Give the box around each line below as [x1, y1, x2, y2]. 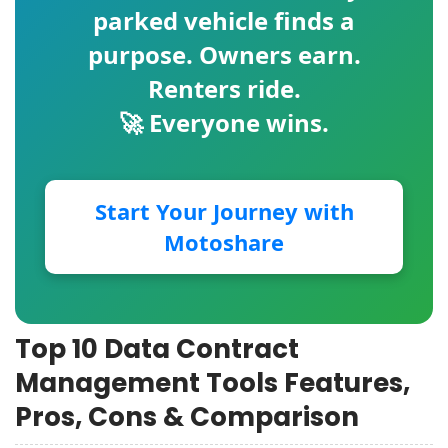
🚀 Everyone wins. [119, 106, 329, 139]
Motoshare [164, 227, 284, 257]
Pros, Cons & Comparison [15, 399, 359, 435]
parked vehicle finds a [93, 4, 355, 37]
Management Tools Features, [15, 365, 410, 401]
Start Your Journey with [94, 196, 354, 226]
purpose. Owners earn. [87, 38, 361, 71]
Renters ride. [147, 72, 301, 105]
